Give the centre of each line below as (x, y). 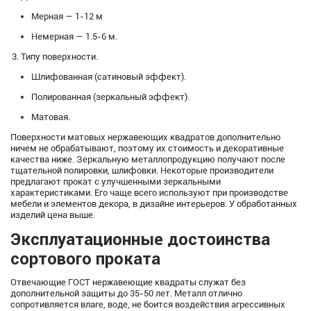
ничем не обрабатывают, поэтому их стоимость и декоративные (147, 148)
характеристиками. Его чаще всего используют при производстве (149, 192)
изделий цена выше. (53, 215)
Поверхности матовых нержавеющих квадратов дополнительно (145, 137)
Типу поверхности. (59, 56)
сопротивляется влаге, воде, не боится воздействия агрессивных (148, 304)
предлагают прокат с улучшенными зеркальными (116, 181)
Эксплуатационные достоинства (140, 239)
